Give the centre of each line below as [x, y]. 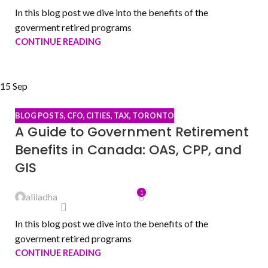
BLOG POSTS [39, 115]
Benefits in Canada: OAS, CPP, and [128, 150]
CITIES [98, 115]
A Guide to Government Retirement [132, 132]
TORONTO [153, 115]
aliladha [42, 197]
